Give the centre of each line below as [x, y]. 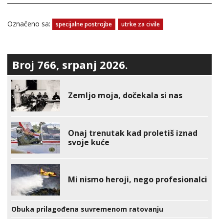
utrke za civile [141, 24]
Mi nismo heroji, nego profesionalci [138, 180]
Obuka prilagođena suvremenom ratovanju [87, 209]
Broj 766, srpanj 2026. [70, 65]
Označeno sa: [30, 24]
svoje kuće [89, 142]
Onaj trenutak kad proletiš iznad [133, 133]
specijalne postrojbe [84, 24]
